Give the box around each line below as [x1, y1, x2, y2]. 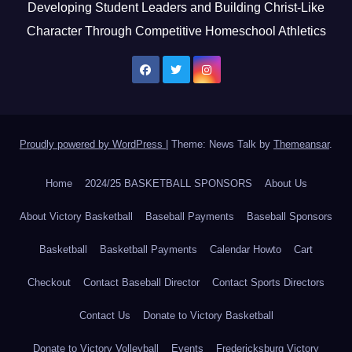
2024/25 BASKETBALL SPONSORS [84, 178, 252, 190]
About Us [264, 178, 307, 190]
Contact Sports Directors [212, 277, 324, 289]
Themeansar [273, 138, 329, 151]
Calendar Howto [210, 244, 281, 256]
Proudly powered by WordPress [20, 138, 166, 151]
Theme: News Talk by [171, 138, 273, 151]
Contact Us [79, 310, 130, 322]
